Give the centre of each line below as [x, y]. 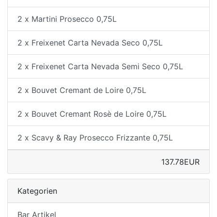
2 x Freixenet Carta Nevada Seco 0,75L [90, 43]
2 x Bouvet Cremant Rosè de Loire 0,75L [92, 114]
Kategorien [37, 191]
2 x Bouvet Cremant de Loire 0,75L [82, 90]
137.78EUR [180, 162]
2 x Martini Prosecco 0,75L [67, 19]
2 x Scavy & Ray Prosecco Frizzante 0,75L [95, 138]
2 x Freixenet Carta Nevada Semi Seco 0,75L [100, 67]
